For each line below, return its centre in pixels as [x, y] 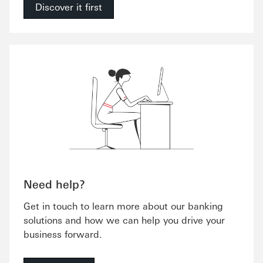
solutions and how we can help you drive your [124, 220]
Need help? [54, 184]
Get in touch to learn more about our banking [123, 206]
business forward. [63, 234]
